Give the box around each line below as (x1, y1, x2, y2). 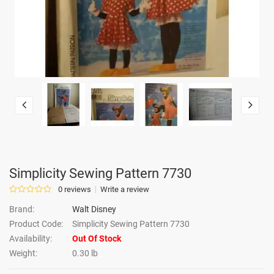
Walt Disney (72, 204, 116, 214)
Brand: (9, 204, 34, 214)
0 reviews (58, 185, 91, 194)
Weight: (9, 248, 37, 258)
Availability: (9, 234, 52, 243)
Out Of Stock (72, 234, 121, 243)
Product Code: (9, 219, 63, 229)
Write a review (100, 185, 149, 194)
